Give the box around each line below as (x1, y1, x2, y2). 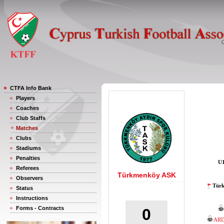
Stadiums (16, 145, 41, 151)
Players (16, 95, 35, 101)
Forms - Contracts (16, 205, 64, 211)
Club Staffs (16, 115, 45, 121)
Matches (16, 125, 38, 131)
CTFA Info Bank (10, 85, 51, 91)
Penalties (16, 155, 40, 161)
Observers (16, 175, 43, 181)
